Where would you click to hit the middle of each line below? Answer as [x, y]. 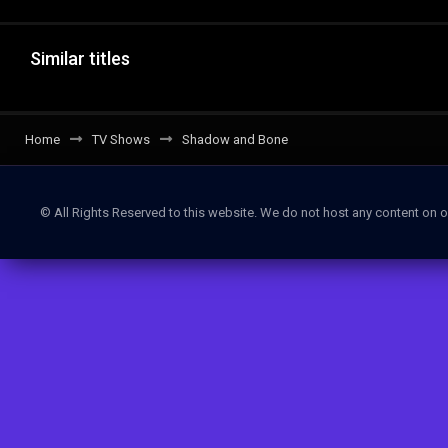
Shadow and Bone [235, 139]
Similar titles [80, 58]
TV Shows [121, 139]
